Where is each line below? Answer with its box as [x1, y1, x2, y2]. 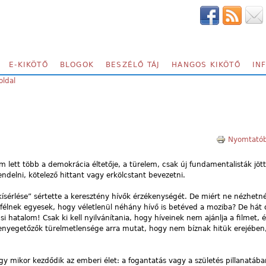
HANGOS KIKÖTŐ [172, 61, 240, 69]
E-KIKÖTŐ [9, 61, 48, 69]
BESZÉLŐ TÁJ [106, 61, 160, 69]
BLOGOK [59, 61, 94, 69]
